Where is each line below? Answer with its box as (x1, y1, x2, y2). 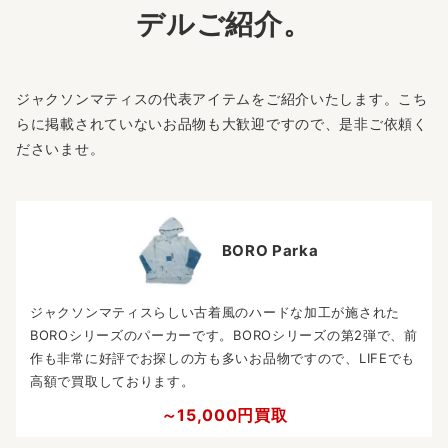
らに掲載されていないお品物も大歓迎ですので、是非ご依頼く (16, 114, 428, 132)
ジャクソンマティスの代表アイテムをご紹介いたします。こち (16, 89, 428, 107)
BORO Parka (221, 241, 319, 261)
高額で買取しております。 (30, 372, 195, 389)
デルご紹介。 (136, 6, 312, 41)
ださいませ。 (16, 139, 105, 157)
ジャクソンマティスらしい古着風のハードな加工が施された (30, 303, 400, 320)
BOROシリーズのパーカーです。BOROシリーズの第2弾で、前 (30, 326, 418, 343)
